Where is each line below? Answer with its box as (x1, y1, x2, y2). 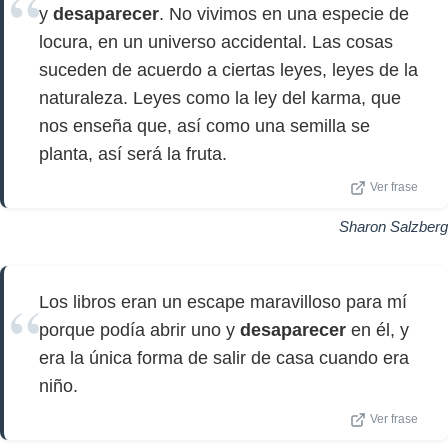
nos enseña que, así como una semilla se (39, 116, 370, 136)
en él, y (346, 320, 409, 340)
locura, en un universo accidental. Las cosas (39, 32, 393, 52)
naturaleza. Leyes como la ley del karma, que (39, 88, 401, 108)
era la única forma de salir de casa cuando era (39, 348, 409, 368)
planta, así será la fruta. (39, 144, 227, 164)
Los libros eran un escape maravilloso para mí (39, 292, 407, 312)
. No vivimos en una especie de (159, 4, 409, 24)
